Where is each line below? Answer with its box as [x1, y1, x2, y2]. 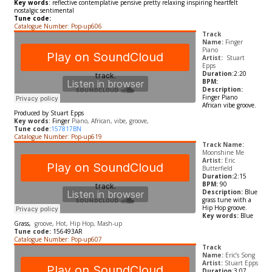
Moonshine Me [202, 148, 244, 157]
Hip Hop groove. [202, 203, 247, 212]
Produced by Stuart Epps [13, 109, 84, 118]
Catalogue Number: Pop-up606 [13, 22, 102, 31]
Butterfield [202, 164, 233, 173]
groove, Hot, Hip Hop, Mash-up [32, 219, 122, 228]
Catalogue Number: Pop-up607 [13, 235, 102, 244]
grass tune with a [202, 195, 251, 205]
